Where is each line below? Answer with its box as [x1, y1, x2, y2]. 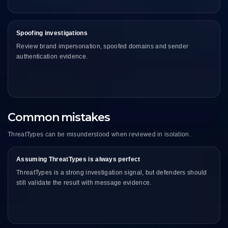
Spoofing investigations [16, 30, 88, 37]
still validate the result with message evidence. [16, 179, 152, 187]
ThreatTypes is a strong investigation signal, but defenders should [16, 169, 207, 177]
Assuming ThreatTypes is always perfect [16, 156, 140, 163]
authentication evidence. [16, 53, 88, 61]
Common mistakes [8, 110, 110, 125]
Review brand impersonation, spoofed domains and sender [16, 43, 189, 50]
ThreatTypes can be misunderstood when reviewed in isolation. [8, 131, 191, 138]
